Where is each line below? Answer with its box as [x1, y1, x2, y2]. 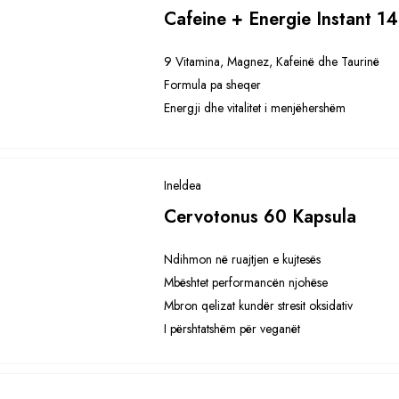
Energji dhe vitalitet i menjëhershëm [164, 99, 346, 117]
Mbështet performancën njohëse [164, 273, 329, 291]
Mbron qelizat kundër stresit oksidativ [164, 297, 354, 314]
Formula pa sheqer [164, 76, 262, 94]
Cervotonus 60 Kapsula [164, 204, 357, 230]
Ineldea [164, 176, 202, 194]
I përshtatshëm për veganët [164, 320, 301, 338]
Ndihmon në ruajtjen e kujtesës [164, 250, 322, 268]
